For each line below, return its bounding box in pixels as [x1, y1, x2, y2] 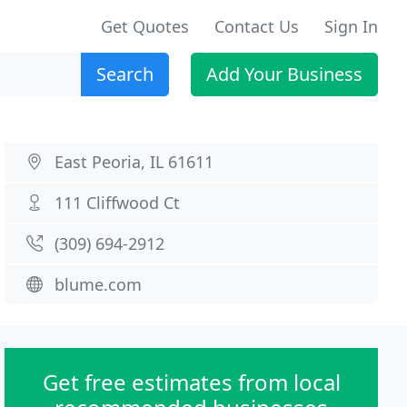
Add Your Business [206, 62, 362, 86]
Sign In [324, 15, 378, 37]
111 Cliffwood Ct [55, 192, 181, 213]
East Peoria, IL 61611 [55, 151, 214, 173]
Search [96, 62, 154, 86]
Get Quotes [101, 15, 189, 37]
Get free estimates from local [42, 367, 341, 397]
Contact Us [214, 15, 299, 37]
